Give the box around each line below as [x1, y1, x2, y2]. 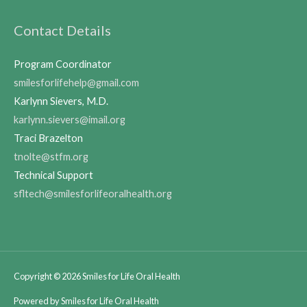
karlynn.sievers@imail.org [14, 113, 125, 125]
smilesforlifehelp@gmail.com [14, 76, 139, 88]
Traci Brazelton [14, 132, 83, 144]
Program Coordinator [14, 58, 112, 70]
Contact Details [14, 22, 111, 39]
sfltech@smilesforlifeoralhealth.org [14, 187, 172, 199]
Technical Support [14, 169, 93, 181]
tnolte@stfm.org [14, 150, 88, 162]
